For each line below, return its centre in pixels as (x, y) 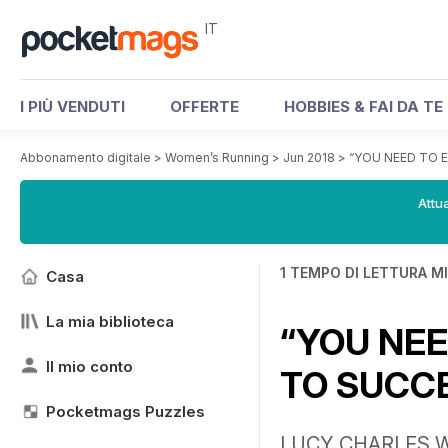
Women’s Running (217, 157)
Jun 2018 (309, 157)
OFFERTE (204, 106)
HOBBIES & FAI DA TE (363, 106)
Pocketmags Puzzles (125, 411)
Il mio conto (89, 366)
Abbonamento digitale (85, 157)
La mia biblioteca (110, 321)
